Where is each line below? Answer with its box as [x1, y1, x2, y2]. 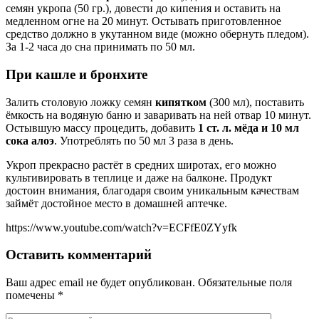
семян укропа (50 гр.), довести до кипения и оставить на [6, 2, 281, 15]
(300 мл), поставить [206, 95, 304, 108]
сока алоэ [6, 134, 54, 147]
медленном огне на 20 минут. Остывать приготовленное [6, 15, 281, 28]
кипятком [155, 95, 206, 108]
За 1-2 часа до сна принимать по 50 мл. [6, 41, 195, 53]
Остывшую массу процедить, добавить [6, 121, 198, 134]
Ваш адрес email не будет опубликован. [6, 276, 195, 289]
